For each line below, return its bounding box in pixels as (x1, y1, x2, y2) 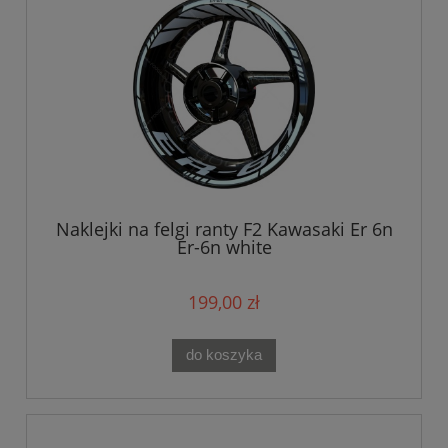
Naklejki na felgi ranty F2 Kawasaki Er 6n (55, 216, 393, 241)
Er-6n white (176, 234, 272, 259)
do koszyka (186, 346, 262, 364)
